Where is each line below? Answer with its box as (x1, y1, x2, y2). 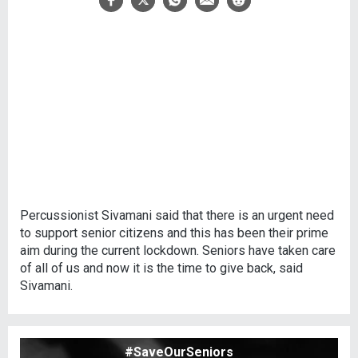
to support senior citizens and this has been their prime (20, 225, 328, 241)
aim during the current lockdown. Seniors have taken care (20, 243, 336, 259)
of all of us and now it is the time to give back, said (20, 261, 303, 276)
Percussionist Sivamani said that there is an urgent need (20, 208, 334, 224)
